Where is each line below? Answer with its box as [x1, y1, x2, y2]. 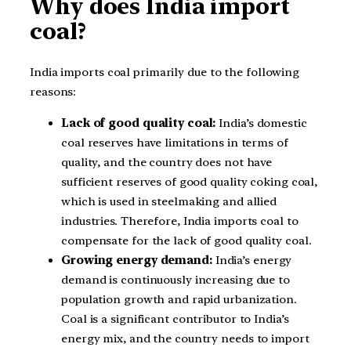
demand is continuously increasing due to [61, 272, 290, 287]
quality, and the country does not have [61, 154, 273, 169]
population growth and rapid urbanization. [61, 291, 297, 306]
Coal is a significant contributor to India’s [61, 311, 289, 326]
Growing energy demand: [61, 252, 212, 267]
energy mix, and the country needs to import [61, 331, 309, 346]
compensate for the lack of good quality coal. [61, 233, 312, 248]
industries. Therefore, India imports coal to [61, 213, 299, 228]
